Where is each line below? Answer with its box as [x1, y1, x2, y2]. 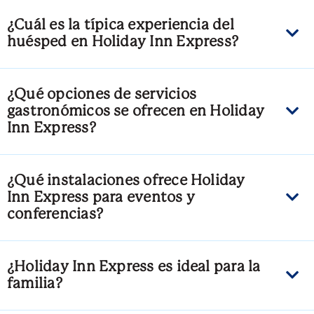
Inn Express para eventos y [7, 191, 195, 205]
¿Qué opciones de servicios [7, 88, 196, 102]
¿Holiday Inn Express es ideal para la [7, 260, 261, 275]
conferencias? [7, 207, 103, 222]
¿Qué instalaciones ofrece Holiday [7, 174, 245, 189]
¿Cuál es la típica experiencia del [7, 18, 234, 33]
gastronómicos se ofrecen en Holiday [7, 104, 265, 119]
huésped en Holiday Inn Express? [7, 35, 239, 50]
